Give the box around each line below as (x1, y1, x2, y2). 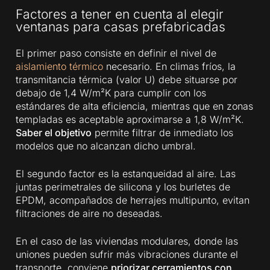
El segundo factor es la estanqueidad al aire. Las (16, 167, 236, 180)
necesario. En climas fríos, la (103, 60, 236, 72)
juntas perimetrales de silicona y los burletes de (16, 180, 231, 193)
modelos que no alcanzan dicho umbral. (16, 139, 196, 152)
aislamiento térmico (16, 60, 104, 72)
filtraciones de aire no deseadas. (16, 207, 163, 219)
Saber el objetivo (16, 126, 92, 139)
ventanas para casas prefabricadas (16, 19, 226, 34)
